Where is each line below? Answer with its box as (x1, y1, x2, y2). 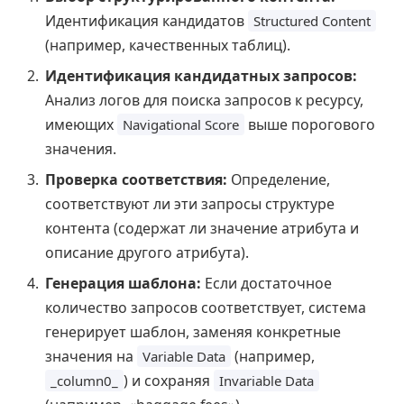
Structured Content (253, 11, 371, 30)
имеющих (45, 114, 117, 134)
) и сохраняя (124, 370, 214, 390)
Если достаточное (201, 272, 332, 293)
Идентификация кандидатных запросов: (45, 65, 357, 86)
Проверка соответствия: (45, 169, 227, 189)
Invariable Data (219, 371, 314, 390)
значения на (45, 345, 137, 366)
